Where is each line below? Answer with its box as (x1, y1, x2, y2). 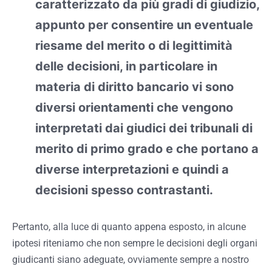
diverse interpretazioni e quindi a (35, 162, 229, 177)
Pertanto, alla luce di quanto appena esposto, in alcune (12, 221, 246, 233)
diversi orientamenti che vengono (35, 100, 233, 115)
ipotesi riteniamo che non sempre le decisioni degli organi (12, 237, 257, 250)
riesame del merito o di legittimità (35, 38, 233, 53)
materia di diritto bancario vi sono (35, 80, 234, 95)
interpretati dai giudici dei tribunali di (35, 121, 253, 136)
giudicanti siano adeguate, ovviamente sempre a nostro (12, 254, 249, 266)
